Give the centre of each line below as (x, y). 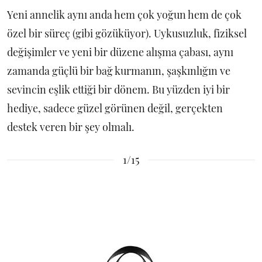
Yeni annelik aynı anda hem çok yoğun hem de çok (124, 15)
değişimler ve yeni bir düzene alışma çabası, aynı (120, 52)
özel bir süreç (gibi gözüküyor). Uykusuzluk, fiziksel (127, 33)
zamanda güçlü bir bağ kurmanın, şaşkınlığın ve (119, 71)
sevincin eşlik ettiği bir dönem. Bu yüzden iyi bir (118, 89)
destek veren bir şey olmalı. (71, 127)
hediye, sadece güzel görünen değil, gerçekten (115, 108)
